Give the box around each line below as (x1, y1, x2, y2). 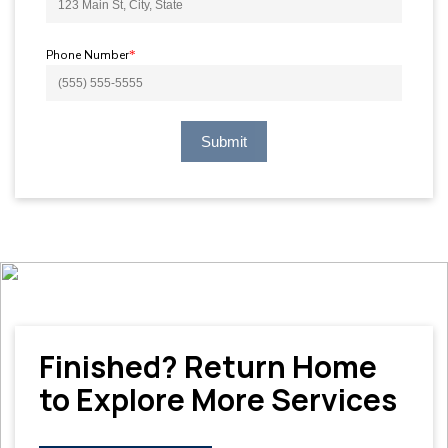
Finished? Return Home (39, 346, 377, 387)
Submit (201, 133, 247, 150)
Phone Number (46, 47, 129, 63)
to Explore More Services (39, 379, 397, 420)
